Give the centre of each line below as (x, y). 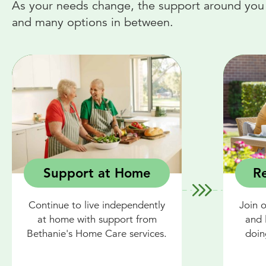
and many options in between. (93, 22)
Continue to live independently (97, 205)
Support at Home (97, 173)
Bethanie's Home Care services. (97, 234)
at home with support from (97, 220)
